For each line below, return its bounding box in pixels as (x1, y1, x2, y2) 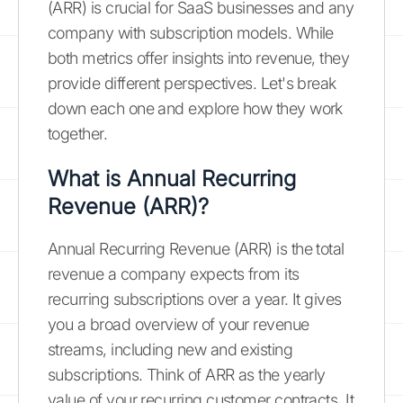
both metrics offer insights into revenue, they (48, 48, 350, 67)
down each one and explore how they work (48, 98, 343, 118)
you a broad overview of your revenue (48, 314, 309, 334)
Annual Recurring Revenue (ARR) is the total (48, 238, 345, 258)
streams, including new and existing (48, 339, 293, 359)
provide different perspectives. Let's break (48, 73, 336, 93)
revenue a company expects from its (48, 264, 300, 283)
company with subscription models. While (48, 22, 334, 42)
